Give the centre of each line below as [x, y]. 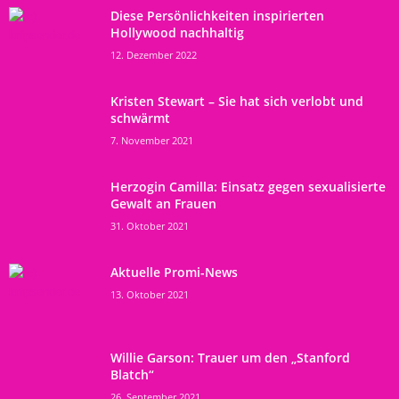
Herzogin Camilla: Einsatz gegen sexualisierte [248, 186]
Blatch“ [132, 374]
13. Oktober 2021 [150, 294]
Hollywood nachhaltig [177, 32]
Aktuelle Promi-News [174, 272]
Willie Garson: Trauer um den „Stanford [230, 357]
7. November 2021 [152, 140]
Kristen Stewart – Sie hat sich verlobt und [237, 101]
